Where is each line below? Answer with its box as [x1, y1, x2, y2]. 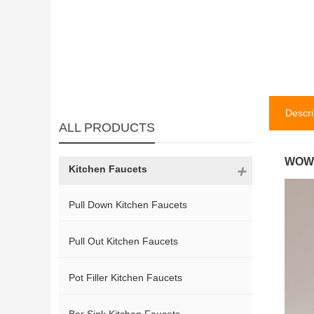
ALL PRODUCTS [59, 121, 155, 135]
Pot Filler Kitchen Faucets [68, 272, 182, 283]
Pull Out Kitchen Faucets [68, 235, 178, 247]
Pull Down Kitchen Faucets [68, 199, 187, 210]
